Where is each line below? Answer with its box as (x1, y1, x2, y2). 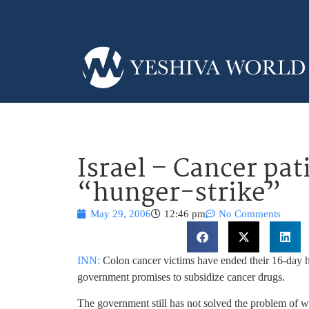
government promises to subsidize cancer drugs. (77, 270, 285, 283)
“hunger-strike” (77, 173, 281, 215)
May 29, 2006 (90, 208, 151, 219)
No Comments (219, 208, 281, 219)
